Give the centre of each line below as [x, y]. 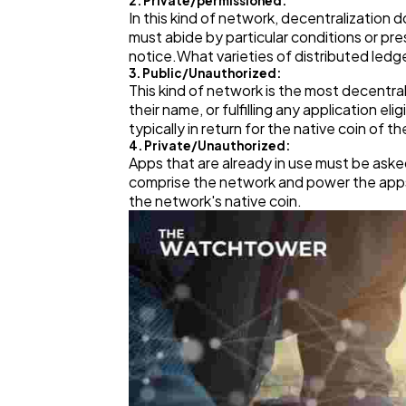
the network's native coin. [215, 201]
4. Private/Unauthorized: [209, 146]
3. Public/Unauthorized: [205, 73]
